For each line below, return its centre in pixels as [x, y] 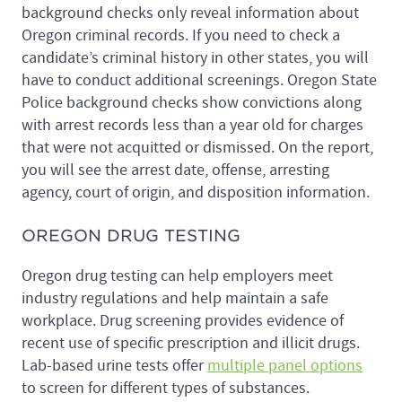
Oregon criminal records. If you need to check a [181, 36]
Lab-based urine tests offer [114, 366]
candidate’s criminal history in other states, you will [195, 58]
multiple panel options [285, 366]
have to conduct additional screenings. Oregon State [199, 81]
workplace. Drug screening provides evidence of [183, 321]
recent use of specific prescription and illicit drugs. [191, 344]
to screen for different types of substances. [167, 389]
